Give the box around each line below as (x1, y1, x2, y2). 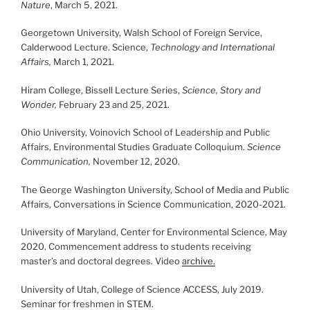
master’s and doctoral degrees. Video (21, 255, 182, 266)
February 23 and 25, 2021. (59, 98, 172, 110)
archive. (182, 255, 215, 266)
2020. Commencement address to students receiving (21, 241, 251, 252)
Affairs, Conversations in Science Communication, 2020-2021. (21, 198, 286, 210)
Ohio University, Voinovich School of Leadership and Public (21, 127, 270, 138)
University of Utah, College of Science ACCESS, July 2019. (21, 283, 264, 295)
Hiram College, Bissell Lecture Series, (21, 84, 182, 95)
